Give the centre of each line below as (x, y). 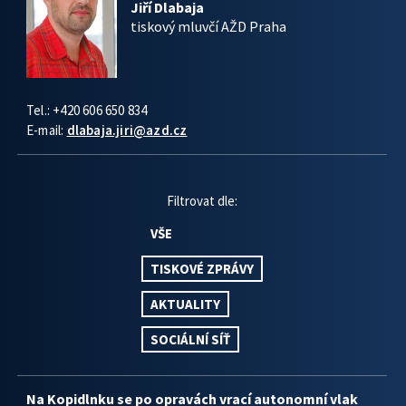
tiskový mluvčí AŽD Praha (208, 26)
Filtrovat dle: (202, 201)
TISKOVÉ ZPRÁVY (202, 269)
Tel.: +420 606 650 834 (87, 110)
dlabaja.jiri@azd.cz (127, 130)
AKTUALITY (185, 304)
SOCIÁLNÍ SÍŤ (190, 339)
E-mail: (47, 130)
